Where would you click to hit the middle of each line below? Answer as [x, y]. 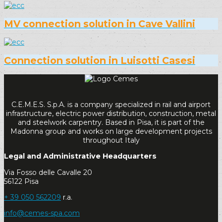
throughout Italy [111, 140]
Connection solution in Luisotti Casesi [100, 60]
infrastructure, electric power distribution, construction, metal [111, 113]
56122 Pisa [21, 181]
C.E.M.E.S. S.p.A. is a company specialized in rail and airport [111, 104]
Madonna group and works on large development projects [111, 131]
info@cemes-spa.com [42, 213]
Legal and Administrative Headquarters [80, 156]
